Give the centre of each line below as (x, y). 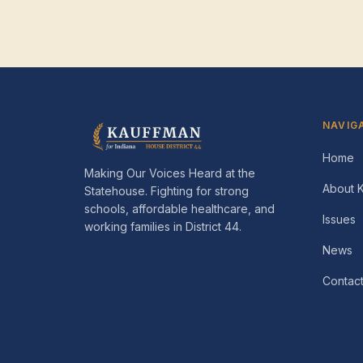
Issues (339, 219)
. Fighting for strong (197, 191)
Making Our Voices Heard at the (170, 173)
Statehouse (115, 191)
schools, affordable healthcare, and (179, 209)
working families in (135, 226)
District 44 (212, 226)
